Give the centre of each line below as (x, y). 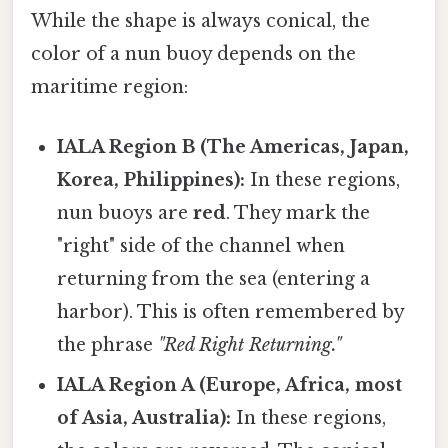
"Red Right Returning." (250, 344)
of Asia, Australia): (144, 417)
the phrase (108, 344)
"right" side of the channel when (201, 245)
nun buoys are (125, 212)
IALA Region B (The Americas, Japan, (233, 146)
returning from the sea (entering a (214, 278)
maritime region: (109, 87)
